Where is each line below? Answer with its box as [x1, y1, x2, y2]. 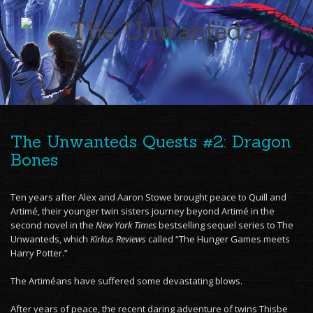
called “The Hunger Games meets [146, 233, 290, 245]
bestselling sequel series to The [156, 219, 293, 231]
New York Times [96, 219, 156, 231]
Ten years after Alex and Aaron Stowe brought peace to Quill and [10, 191, 286, 203]
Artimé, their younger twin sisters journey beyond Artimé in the [10, 205, 275, 217]
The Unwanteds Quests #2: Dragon [10, 131, 291, 152]
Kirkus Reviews [90, 233, 146, 245]
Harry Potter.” [10, 247, 68, 259]
